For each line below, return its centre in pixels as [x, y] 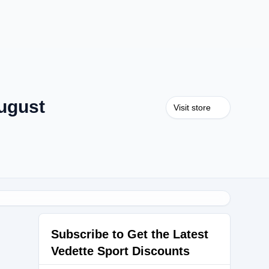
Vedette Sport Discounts [120, 251]
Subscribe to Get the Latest [130, 234]
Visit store [192, 107]
